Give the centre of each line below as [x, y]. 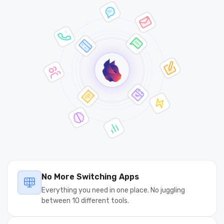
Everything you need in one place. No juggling [113, 190]
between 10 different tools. [85, 201]
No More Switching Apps [90, 177]
